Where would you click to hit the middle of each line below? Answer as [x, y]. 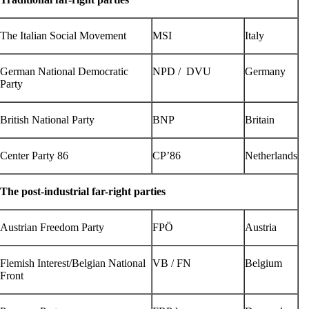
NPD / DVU [182, 71]
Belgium [263, 263]
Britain [260, 120]
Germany [265, 71]
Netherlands [271, 156]
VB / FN [172, 263]
